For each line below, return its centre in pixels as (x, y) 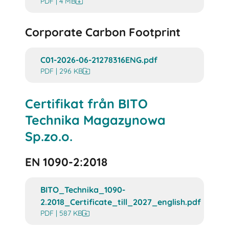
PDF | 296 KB (62, 71)
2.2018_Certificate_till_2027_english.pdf (121, 202)
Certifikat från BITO (87, 103)
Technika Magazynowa (96, 120)
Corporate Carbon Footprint (103, 32)
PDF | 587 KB (62, 213)
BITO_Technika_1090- (83, 189)
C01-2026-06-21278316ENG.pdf (99, 60)
